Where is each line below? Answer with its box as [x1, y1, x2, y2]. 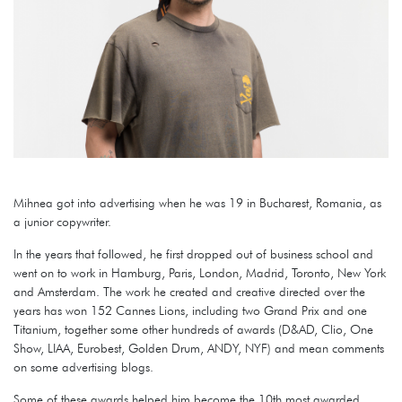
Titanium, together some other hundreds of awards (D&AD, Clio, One [13, 321, 373, 336]
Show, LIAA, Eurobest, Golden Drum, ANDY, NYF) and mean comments [13, 340, 384, 355]
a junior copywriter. [13, 214, 111, 229]
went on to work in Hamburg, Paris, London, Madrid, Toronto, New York [13, 265, 386, 280]
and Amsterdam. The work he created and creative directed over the [13, 284, 365, 299]
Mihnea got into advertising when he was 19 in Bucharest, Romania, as [13, 195, 381, 210]
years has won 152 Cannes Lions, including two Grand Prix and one [13, 302, 367, 318]
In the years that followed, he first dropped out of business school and [13, 246, 373, 261]
